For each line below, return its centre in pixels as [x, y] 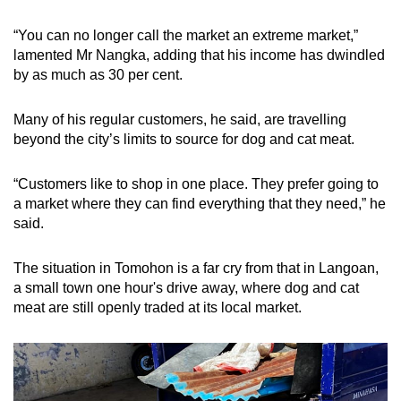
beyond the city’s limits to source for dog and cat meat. [184, 140]
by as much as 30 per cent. [98, 75]
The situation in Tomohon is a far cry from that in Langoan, [196, 269]
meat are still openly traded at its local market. [158, 308]
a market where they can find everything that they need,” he [200, 204]
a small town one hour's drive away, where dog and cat [186, 288]
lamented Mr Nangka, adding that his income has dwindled [199, 55]
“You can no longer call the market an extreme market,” [186, 36]
